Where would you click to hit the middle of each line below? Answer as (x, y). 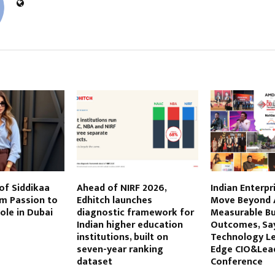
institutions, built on (122, 238)
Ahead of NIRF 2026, (121, 188)
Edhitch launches (114, 201)
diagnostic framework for (135, 213)
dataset (94, 262)
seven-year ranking (120, 250)
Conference (236, 262)
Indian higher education (130, 225)
